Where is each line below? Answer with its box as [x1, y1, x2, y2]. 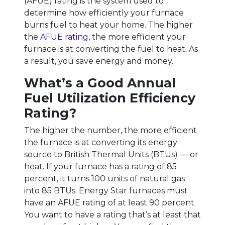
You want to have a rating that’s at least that [24, 209, 201, 219]
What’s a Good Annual [24, 75, 176, 90]
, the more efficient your [88, 32, 186, 42]
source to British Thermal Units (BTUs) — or [24, 149, 198, 159]
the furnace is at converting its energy [24, 137, 177, 147]
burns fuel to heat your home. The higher [24, 20, 193, 30]
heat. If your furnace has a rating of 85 [24, 161, 177, 171]
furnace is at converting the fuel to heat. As [24, 44, 198, 54]
